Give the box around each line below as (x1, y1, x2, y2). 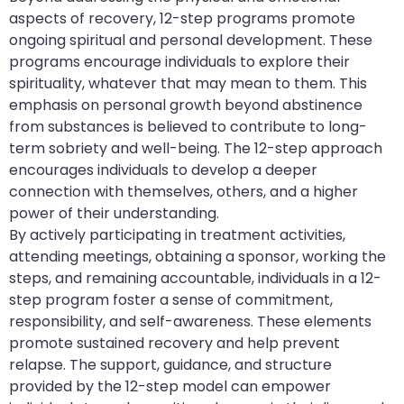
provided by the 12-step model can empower (9, 376, 331, 398)
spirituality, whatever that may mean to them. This (9, 73, 367, 95)
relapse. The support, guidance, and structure (9, 354, 332, 376)
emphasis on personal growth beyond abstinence (9, 95, 363, 116)
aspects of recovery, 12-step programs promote (9, 8, 355, 30)
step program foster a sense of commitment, (9, 289, 333, 311)
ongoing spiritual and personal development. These (9, 30, 372, 51)
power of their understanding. (9, 203, 219, 225)
